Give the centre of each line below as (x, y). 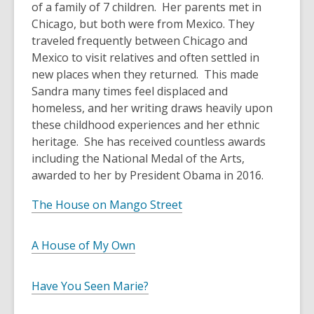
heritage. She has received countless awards (149, 142)
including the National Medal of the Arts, (138, 159)
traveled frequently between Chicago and (139, 41)
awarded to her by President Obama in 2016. (148, 176)
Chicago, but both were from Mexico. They (143, 24)
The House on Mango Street (107, 205)
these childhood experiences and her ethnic (145, 125)
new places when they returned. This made (145, 75)
